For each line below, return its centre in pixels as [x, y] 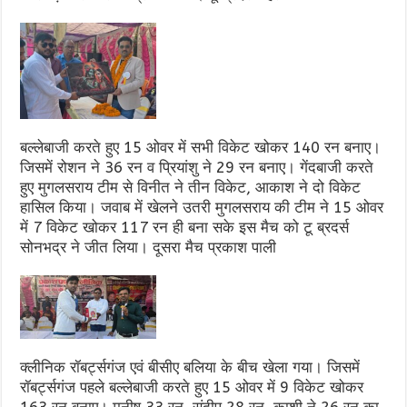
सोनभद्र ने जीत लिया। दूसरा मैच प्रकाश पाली [149, 247]
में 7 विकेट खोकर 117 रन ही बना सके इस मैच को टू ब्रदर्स [185, 227]
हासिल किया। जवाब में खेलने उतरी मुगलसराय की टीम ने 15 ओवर [202, 207]
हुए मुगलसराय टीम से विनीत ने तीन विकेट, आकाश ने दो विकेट [191, 187]
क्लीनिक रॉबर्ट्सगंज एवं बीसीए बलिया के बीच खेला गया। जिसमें [190, 367]
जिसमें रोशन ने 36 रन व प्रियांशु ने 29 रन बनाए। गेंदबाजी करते [197, 167]
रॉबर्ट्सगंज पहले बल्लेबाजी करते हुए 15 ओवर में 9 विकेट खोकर [192, 387]
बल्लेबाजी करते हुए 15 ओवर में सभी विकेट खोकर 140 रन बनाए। [201, 147]
